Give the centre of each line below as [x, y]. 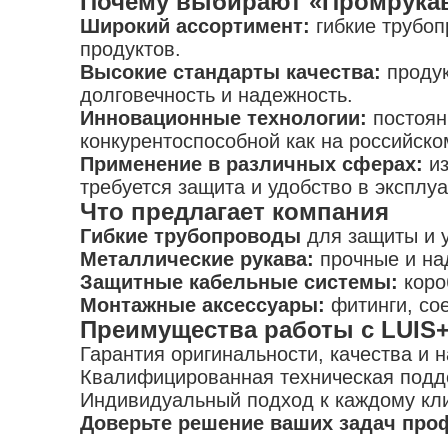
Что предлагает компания [234, 211]
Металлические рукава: [197, 259]
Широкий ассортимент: [198, 26]
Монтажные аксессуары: [205, 305]
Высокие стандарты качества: [233, 72]
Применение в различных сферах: [254, 164]
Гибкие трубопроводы [190, 236]
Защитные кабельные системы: [239, 282]
